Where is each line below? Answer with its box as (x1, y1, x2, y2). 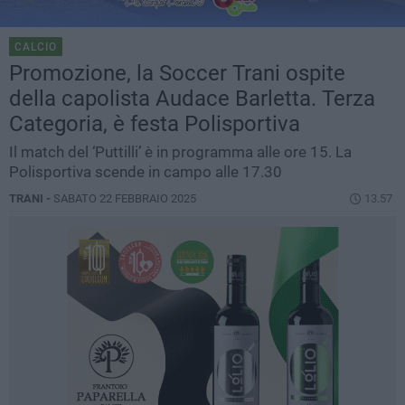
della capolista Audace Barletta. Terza (9, 86, 375, 112)
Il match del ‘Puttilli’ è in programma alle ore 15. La (9, 143, 352, 162)
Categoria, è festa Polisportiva (9, 111, 300, 137)
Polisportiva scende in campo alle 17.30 (9, 163, 282, 182)
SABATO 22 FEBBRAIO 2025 (53, 192, 196, 206)
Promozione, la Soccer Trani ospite (9, 61, 345, 87)
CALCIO (14, 41, 57, 54)
